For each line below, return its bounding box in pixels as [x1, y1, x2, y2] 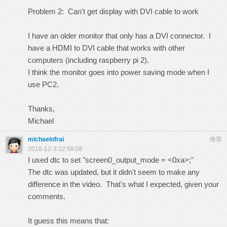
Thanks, [28, 104, 55, 113]
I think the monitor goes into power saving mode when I [28, 68, 209, 77]
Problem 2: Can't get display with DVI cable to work [28, 7, 199, 16]
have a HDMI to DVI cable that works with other [28, 44, 185, 52]
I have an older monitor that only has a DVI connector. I [28, 31, 211, 40]
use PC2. [28, 80, 59, 89]
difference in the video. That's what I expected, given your [28, 180, 219, 188]
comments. [28, 192, 65, 201]
